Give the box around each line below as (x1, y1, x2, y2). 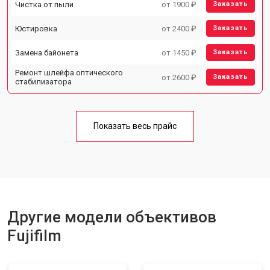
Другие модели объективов (7, 208, 216, 226)
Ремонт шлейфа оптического (15, 68, 123, 77)
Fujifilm (7, 227, 61, 245)
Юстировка (15, 24, 57, 33)
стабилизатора (15, 77, 72, 86)
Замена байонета (15, 48, 78, 57)
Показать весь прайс (93, 121, 177, 131)
